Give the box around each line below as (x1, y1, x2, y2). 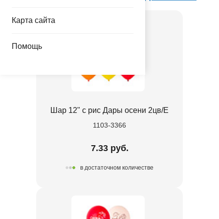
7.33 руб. (90, 143, 129, 153)
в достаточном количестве (80, 164, 153, 172)
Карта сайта (12, 16, 55, 24)
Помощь (12, 42, 42, 50)
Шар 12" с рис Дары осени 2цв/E (50, 106, 169, 114)
